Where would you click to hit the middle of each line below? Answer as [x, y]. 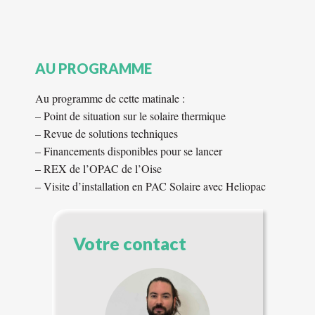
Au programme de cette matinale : [110, 98]
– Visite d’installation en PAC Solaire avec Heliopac [150, 186]
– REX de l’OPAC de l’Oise [98, 168]
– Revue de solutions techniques [107, 133]
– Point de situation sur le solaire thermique [130, 116]
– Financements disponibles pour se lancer [129, 151]
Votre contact [130, 243]
